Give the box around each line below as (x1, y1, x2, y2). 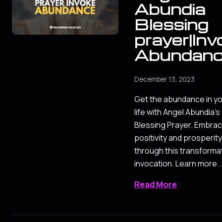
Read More (134, 179, 177, 190)
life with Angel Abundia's (134, 107, 220, 118)
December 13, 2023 (134, 75, 195, 84)
